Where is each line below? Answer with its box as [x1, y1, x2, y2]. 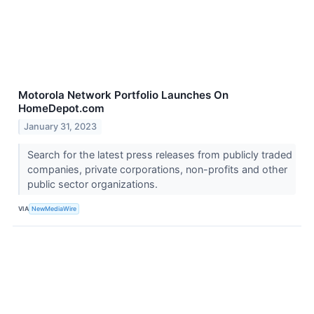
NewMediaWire [32, 205, 77, 213]
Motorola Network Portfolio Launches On [18, 88, 228, 102]
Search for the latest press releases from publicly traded [27, 148, 292, 161]
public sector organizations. [27, 177, 161, 190]
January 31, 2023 [24, 121, 97, 132]
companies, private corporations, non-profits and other [27, 163, 287, 175]
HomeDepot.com [18, 101, 104, 115]
